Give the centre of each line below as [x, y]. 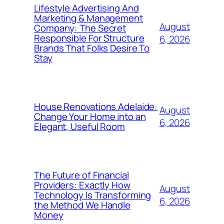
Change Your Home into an [90, 116]
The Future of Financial [81, 175]
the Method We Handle [82, 205]
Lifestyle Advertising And [86, 8]
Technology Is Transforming [93, 195]
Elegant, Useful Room [79, 126]
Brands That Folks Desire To [92, 48]
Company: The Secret [80, 28]
